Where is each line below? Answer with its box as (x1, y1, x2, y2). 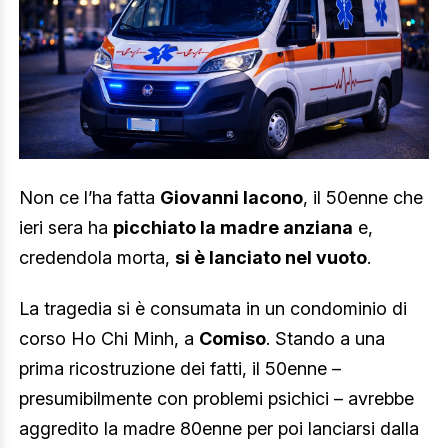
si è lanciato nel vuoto (175, 246, 367, 268)
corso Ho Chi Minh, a (19, 328, 199, 350)
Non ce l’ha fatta (19, 186, 160, 208)
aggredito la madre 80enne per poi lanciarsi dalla (19, 418, 419, 440)
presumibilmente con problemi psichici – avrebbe (19, 388, 414, 410)
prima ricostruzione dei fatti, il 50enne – (19, 358, 341, 380)
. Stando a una (266, 328, 385, 350)
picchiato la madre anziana (113, 216, 353, 238)
